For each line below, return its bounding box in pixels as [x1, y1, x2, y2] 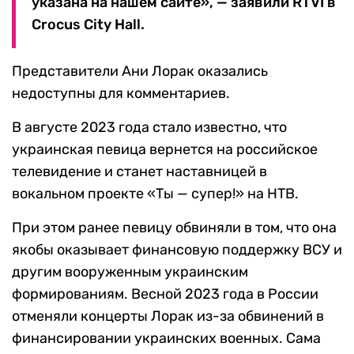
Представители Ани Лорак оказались [12, 62, 268, 81]
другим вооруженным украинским [12, 263, 248, 281]
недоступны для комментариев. [12, 85, 230, 103]
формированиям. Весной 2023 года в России [12, 285, 318, 303]
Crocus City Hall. [32, 16, 145, 34]
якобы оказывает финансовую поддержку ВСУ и [12, 241, 342, 259]
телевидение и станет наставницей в [12, 163, 267, 181]
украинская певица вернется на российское [12, 141, 318, 159]
